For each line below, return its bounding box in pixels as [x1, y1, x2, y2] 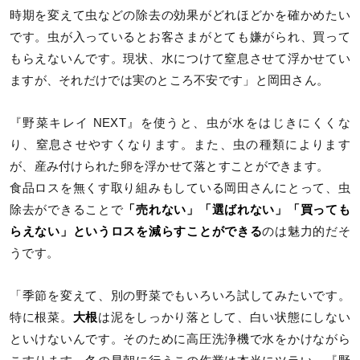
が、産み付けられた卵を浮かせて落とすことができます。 [10, 160, 329, 174]
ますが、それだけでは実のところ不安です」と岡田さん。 [10, 74, 329, 88]
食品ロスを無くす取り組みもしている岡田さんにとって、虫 [10, 182, 350, 195]
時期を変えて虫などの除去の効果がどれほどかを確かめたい [10, 9, 350, 22]
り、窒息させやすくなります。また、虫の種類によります [10, 138, 350, 152]
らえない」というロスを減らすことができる [10, 225, 263, 239]
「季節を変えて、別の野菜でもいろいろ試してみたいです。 [10, 289, 350, 303]
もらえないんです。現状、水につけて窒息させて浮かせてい [10, 52, 350, 66]
